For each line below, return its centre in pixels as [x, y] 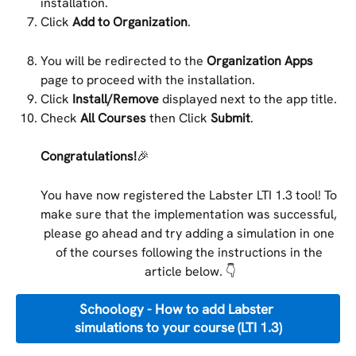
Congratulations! [89, 157]
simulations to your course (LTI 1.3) [178, 328]
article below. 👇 [190, 272]
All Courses [113, 118]
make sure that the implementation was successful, [190, 215]
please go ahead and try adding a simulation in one [190, 234]
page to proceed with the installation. [148, 79]
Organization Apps [260, 60]
